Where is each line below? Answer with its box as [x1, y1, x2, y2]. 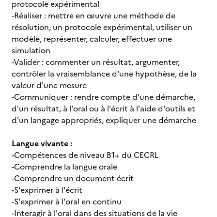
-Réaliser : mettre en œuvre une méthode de [12, 10, 175, 21]
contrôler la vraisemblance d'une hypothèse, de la [12, 68, 197, 79]
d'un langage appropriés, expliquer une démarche [12, 114, 196, 126]
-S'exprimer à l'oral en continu [12, 196, 122, 207]
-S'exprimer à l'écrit [12, 184, 82, 196]
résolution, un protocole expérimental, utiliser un [12, 21, 192, 33]
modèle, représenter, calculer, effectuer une [12, 33, 172, 45]
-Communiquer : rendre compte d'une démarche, [12, 91, 195, 103]
